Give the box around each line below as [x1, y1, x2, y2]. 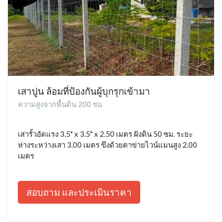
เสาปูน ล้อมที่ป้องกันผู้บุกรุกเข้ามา [18, 85, 150, 97]
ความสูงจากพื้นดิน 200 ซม [18, 99, 103, 109]
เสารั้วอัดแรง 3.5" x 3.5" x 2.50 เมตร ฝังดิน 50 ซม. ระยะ [18, 129, 193, 138]
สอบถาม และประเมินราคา [26, 186, 132, 198]
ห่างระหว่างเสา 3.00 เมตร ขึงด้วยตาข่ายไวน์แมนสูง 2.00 [18, 140, 197, 149]
